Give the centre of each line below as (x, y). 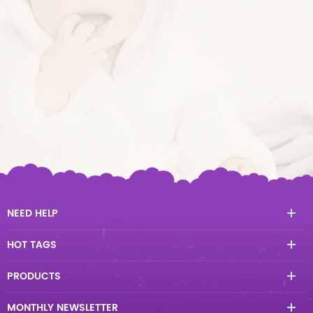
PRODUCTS (34, 277)
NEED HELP (32, 214)
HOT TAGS (32, 245)
